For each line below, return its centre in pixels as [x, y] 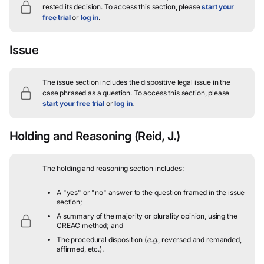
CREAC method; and [90, 225]
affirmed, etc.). [80, 249]
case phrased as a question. [87, 93]
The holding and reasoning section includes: [113, 168]
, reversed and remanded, [200, 240]
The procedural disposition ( [102, 240]
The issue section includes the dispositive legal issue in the [136, 82]
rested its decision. [73, 7]
